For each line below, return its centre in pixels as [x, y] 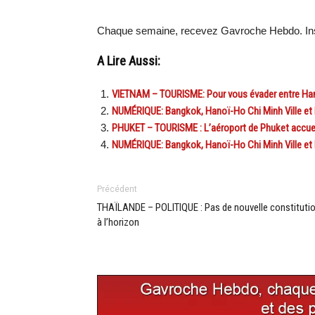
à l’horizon [118, 223]
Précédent [117, 189]
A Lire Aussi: [129, 62]
